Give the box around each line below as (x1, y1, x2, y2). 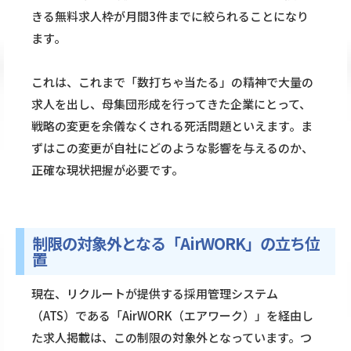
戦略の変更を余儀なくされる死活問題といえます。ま (31, 118, 313, 135)
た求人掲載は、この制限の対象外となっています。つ (31, 329, 312, 346)
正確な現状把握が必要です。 (31, 161, 183, 179)
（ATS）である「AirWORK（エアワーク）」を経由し (31, 307, 313, 324)
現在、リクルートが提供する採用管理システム (31, 285, 278, 302)
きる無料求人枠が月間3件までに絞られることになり (31, 8, 309, 25)
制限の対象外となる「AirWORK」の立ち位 (32, 232, 320, 255)
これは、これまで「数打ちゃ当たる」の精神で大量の (31, 74, 313, 91)
